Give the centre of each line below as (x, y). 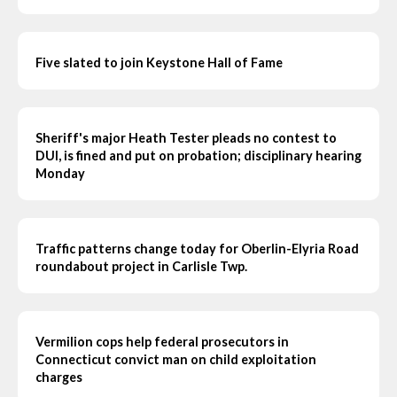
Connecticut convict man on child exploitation (176, 360)
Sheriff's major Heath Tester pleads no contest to (186, 138)
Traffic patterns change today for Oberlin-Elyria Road (197, 249)
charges (59, 378)
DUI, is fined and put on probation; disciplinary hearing (198, 156)
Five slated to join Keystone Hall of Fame (159, 63)
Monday (60, 174)
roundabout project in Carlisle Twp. (141, 267)
